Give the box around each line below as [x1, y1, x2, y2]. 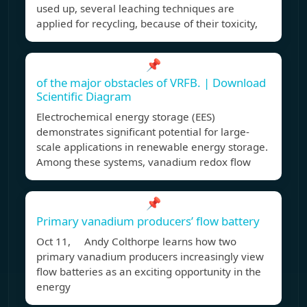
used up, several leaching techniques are [36, 1, 234, 16]
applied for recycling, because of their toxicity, [36, 16, 258, 31]
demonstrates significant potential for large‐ [36, 125, 249, 139]
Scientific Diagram [36, 88, 132, 105]
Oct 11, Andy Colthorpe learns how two [36, 234, 236, 249]
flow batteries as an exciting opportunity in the [36, 265, 261, 279]
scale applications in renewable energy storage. [36, 140, 268, 154]
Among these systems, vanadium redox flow [36, 155, 251, 169]
